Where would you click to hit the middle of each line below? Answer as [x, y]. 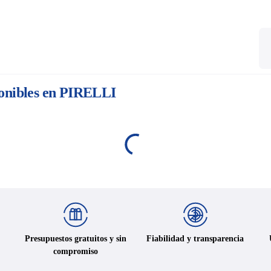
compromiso [76, 251]
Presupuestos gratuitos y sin [76, 238]
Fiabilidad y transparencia [195, 238]
